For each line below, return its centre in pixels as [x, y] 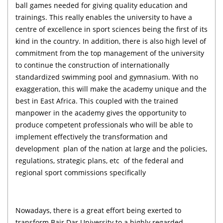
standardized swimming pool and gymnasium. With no [107, 77]
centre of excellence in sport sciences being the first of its [111, 29]
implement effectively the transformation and [92, 136]
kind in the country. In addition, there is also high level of [111, 41]
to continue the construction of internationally [92, 65]
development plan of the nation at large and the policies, [111, 148]
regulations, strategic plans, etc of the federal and [100, 160]
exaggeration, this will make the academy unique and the [111, 89]
